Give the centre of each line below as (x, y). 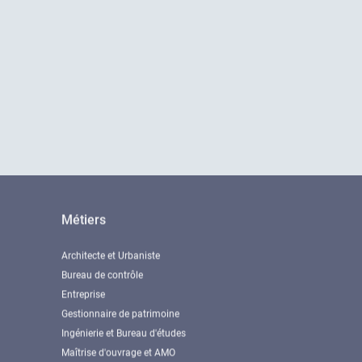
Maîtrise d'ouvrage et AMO (118, 350)
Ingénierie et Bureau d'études (124, 330)
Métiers (84, 217)
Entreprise (83, 292)
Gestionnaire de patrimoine (120, 311)
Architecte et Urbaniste (111, 253)
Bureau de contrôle (102, 272)
